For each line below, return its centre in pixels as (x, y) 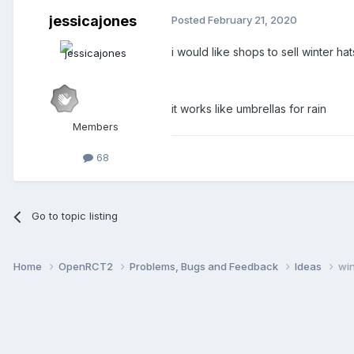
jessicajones (92, 21)
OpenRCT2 (87, 267)
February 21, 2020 (252, 20)
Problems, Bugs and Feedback (205, 267)
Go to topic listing (75, 216)
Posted (190, 20)
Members (96, 127)
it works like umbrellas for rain (249, 109)
